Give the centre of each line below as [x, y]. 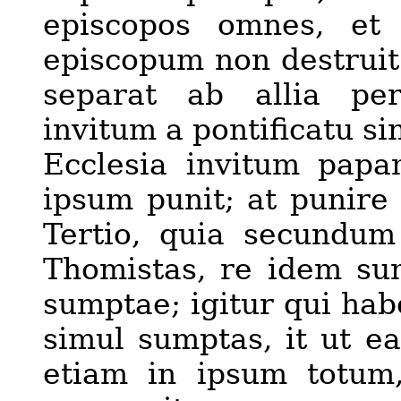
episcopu [110, 60]
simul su [108, 340]
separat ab [149, 95]
